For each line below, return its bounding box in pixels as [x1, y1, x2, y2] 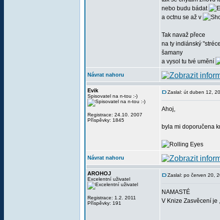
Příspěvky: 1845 [87, 117, 124, 123]
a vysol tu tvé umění [162, 58, 216, 65]
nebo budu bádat [162, 5, 209, 12]
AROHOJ [87, 170, 111, 176]
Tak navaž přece [162, 31, 205, 38]
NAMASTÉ [162, 189, 190, 195]
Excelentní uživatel [87, 176, 130, 182]
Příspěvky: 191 [87, 200, 121, 206]
